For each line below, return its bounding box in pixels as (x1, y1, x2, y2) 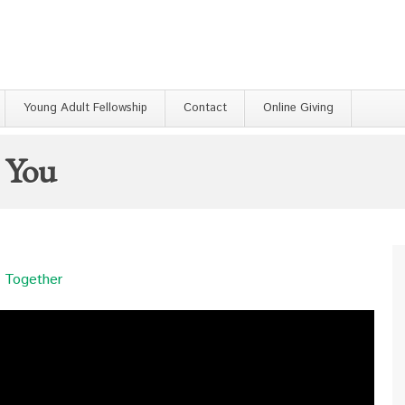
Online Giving (263, 99, 334, 117)
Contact (184, 99, 227, 117)
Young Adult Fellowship (24, 99, 147, 117)
